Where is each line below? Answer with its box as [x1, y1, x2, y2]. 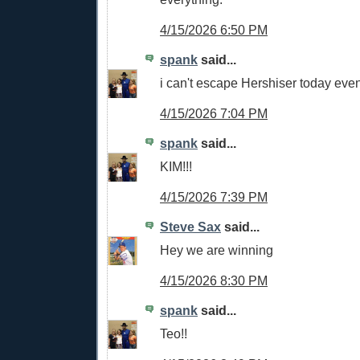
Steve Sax [160, 219, 221, 235]
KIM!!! [160, 159, 192, 174]
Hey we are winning [160, 243, 273, 258]
